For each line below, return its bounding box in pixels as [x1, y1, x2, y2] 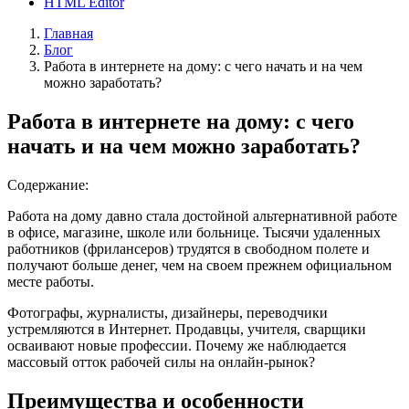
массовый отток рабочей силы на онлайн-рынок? [7, 353, 315, 370]
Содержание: [7, 176, 89, 193]
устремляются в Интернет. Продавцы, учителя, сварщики [7, 320, 366, 337]
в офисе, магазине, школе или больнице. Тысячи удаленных [7, 224, 381, 240]
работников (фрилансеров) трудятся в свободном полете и [7, 240, 370, 257]
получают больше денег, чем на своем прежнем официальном [7, 257, 392, 273]
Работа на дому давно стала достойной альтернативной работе [7, 207, 397, 224]
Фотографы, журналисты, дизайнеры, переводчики [7, 304, 328, 320]
